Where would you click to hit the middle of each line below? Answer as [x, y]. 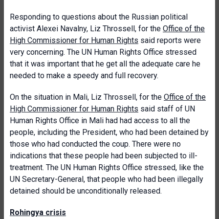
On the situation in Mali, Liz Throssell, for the [87, 97]
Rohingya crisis [38, 212]
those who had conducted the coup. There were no [95, 144]
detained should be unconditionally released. [86, 191]
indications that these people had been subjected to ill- [104, 156]
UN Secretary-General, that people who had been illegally [107, 179]
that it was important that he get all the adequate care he [105, 64]
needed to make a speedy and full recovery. [84, 76]
